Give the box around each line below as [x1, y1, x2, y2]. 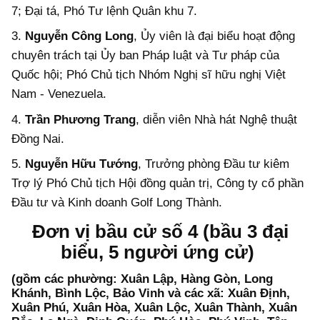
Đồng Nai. [11, 131, 64, 146]
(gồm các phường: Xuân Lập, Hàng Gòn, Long [11, 271, 273, 286]
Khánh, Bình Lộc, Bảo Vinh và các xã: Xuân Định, [11, 286, 290, 300]
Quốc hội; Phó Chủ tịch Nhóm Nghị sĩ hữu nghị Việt [11, 68, 286, 82]
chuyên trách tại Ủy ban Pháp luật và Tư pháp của [11, 49, 279, 63]
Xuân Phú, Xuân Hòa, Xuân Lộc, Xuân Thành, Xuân [11, 300, 297, 314]
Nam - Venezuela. [11, 87, 106, 101]
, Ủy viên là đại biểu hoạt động [134, 29, 295, 44]
